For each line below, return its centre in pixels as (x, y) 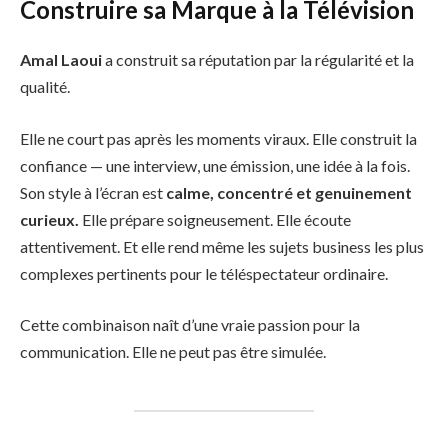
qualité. (45, 86)
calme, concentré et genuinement (289, 192)
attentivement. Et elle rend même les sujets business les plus (222, 246)
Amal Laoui (61, 59)
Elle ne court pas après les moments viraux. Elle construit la (218, 138)
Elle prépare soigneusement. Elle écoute (215, 219)
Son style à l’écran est (93, 192)
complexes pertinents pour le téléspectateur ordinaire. (204, 273)
